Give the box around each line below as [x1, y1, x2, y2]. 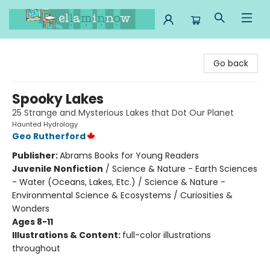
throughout [12, 242, 60, 254]
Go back [213, 57, 248, 69]
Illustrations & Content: [12, 229, 122, 241]
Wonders [12, 202, 49, 215]
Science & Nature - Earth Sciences [112, 163, 257, 175]
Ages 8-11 [12, 216, 53, 228]
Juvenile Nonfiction [12, 163, 103, 175]
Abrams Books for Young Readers [60, 149, 199, 162]
